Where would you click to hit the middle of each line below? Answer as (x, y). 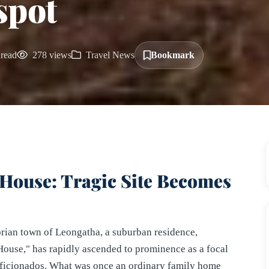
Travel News (109, 55)
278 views (51, 55)
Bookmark (173, 55)
